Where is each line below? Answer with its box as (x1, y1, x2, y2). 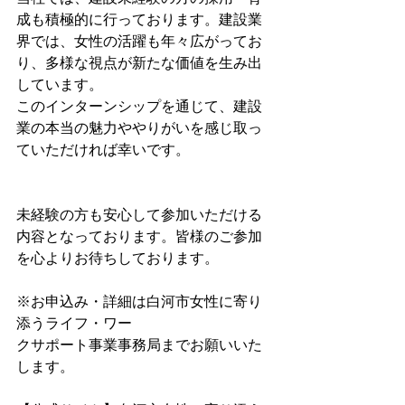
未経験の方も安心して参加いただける (16, 207, 262, 222)
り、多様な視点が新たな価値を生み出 (16, 55, 262, 71)
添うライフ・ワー (16, 316, 132, 331)
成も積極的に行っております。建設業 (16, 12, 262, 27)
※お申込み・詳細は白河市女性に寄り (16, 294, 262, 309)
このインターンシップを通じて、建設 (16, 99, 262, 114)
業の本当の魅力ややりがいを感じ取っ (16, 120, 262, 136)
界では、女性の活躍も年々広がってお (16, 33, 262, 49)
